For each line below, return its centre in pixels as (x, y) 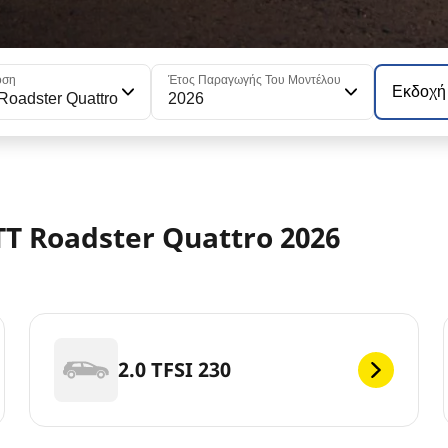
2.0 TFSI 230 (175, 369)
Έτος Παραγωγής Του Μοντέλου (254, 80)
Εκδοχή (419, 92)
